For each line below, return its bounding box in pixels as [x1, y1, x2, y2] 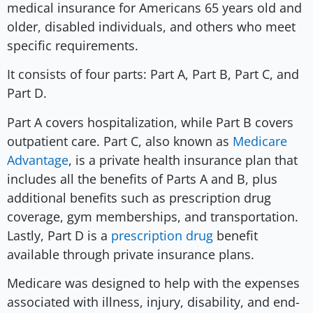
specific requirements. [7, 36, 138, 54]
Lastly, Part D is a [7, 226, 111, 244]
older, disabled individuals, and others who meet [7, 17, 296, 35]
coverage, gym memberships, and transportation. [7, 208, 298, 225]
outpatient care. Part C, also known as [7, 132, 233, 150]
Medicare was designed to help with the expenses [7, 275, 300, 292]
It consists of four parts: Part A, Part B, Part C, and [7, 66, 299, 83]
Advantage [7, 151, 68, 168]
